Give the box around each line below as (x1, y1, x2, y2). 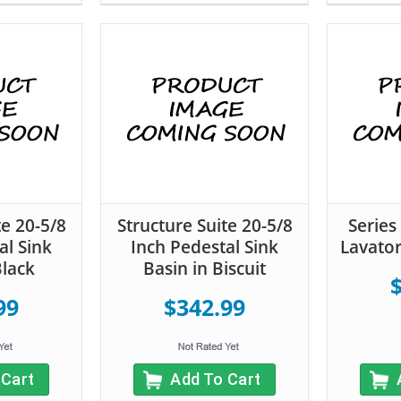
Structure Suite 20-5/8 (116, 213, 293, 237)
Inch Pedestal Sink (131, 235, 278, 259)
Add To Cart (170, 369, 261, 388)
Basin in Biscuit (143, 256, 266, 280)
